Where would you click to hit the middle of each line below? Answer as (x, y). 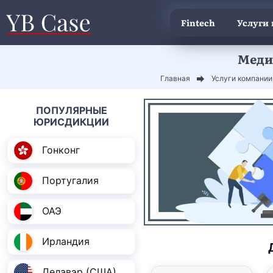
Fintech (198, 23)
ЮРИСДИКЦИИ (71, 122)
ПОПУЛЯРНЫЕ (71, 110)
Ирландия (66, 242)
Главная (175, 78)
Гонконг (61, 150)
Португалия (70, 181)
